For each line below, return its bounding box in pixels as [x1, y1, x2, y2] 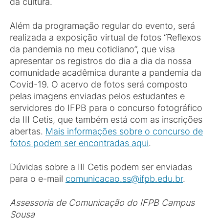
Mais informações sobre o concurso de [45, 126, 203, 136]
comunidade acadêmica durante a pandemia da [10, 67, 201, 78]
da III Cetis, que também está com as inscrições [10, 114, 202, 125]
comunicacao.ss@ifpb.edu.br [66, 174, 183, 184]
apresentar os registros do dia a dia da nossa [10, 56, 192, 66]
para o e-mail [10, 174, 66, 184]
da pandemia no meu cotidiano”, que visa [10, 44, 175, 54]
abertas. [10, 126, 45, 136]
